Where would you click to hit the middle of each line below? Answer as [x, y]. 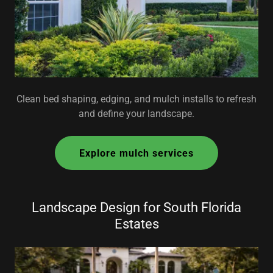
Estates [136, 224]
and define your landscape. [136, 114]
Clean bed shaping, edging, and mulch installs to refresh [136, 99]
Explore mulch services [136, 153]
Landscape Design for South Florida [136, 207]
